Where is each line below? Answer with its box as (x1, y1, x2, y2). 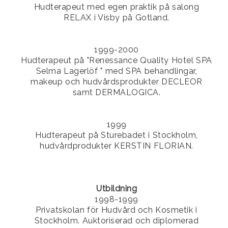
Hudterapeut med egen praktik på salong (34, 2, 199, 12)
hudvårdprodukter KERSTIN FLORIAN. (40, 141, 193, 151)
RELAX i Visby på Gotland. (64, 13, 169, 23)
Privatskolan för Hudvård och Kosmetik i (36, 205, 197, 215)
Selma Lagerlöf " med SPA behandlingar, (36, 66, 197, 76)
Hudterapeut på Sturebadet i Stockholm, (35, 130, 198, 140)
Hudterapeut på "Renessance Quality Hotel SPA (21, 55, 212, 66)
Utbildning (96, 184, 137, 194)
